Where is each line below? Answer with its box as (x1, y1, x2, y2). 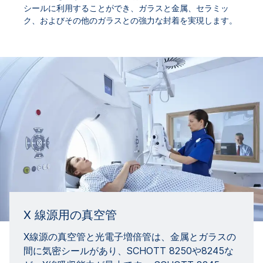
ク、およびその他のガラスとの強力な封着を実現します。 (23, 15, 237, 25)
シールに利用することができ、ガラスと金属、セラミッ (23, 3, 229, 13)
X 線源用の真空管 (23, 208, 117, 222)
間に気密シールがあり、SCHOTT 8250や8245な (23, 245, 234, 257)
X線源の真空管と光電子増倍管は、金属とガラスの (23, 231, 236, 242)
